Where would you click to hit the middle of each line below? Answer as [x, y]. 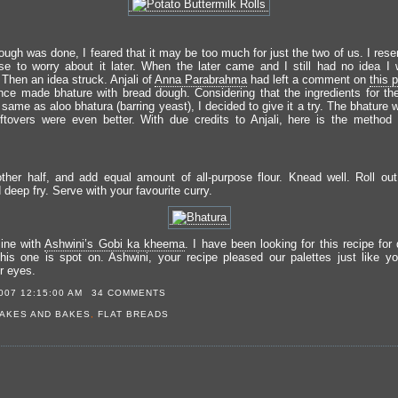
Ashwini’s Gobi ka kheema [115, 244]
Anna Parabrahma [200, 80]
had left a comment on [308, 80]
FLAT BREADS [133, 314]
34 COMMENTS [129, 293]
